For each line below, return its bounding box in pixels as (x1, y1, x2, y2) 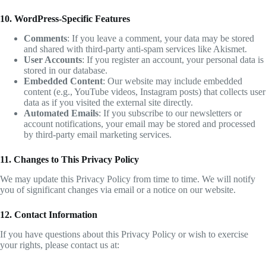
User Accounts (24, 55, 82, 65)
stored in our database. (24, 65, 107, 76)
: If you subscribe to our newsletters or (99, 108, 242, 119)
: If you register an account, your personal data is (82, 55, 264, 65)
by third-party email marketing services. (24, 129, 172, 140)
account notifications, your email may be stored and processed (24, 119, 255, 129)
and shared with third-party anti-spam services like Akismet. (24, 44, 247, 55)
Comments (24, 33, 67, 44)
